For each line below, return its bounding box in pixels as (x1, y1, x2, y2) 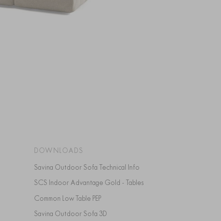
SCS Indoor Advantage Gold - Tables (37, 178, 144, 187)
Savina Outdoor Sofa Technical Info (37, 162, 140, 172)
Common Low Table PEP (39, 193, 101, 203)
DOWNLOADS (34, 146, 83, 155)
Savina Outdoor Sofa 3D (37, 209, 107, 218)
